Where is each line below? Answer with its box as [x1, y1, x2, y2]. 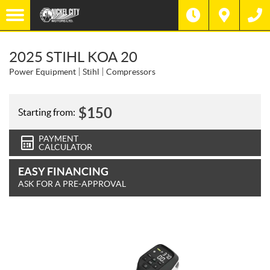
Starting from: [18, 106, 75, 118]
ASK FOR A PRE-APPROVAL [18, 179, 126, 189]
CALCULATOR [39, 142, 92, 152]
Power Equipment [9, 67, 76, 77]
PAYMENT [39, 134, 78, 143]
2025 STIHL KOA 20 [9, 49, 137, 65]
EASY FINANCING [18, 165, 108, 178]
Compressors [106, 67, 155, 77]
